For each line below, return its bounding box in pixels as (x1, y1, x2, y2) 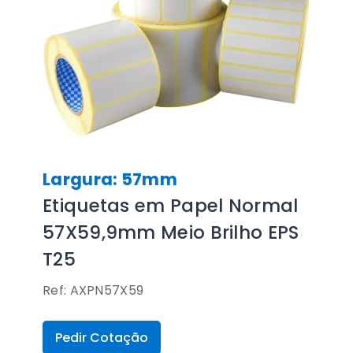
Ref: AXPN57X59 (43, 281, 144, 299)
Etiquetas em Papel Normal (43, 193, 299, 218)
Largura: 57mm (43, 168, 177, 191)
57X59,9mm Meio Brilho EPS (43, 220, 299, 245)
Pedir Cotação (55, 329, 148, 347)
